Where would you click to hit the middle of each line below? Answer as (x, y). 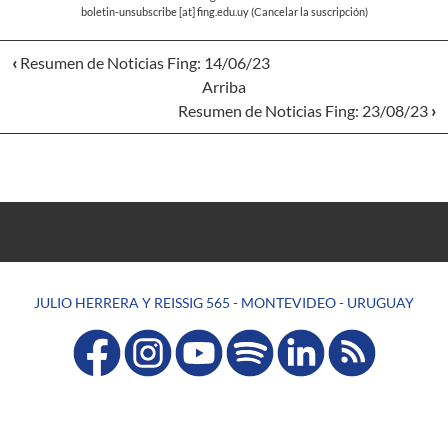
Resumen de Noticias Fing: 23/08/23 (304, 110)
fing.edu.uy (222, 11)
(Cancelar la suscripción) (308, 11)
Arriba (224, 86)
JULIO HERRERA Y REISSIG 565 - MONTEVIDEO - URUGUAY (224, 302)
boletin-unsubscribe (128, 11)
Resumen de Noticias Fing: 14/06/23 (143, 62)
